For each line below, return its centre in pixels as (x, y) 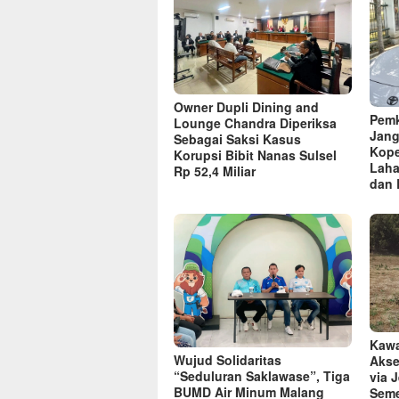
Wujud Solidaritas (228, 360)
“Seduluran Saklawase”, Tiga (262, 376)
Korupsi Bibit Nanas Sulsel (255, 155)
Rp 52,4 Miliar (215, 171)
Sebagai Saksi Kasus (237, 138)
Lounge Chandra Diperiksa (255, 122)
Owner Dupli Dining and (246, 106)
